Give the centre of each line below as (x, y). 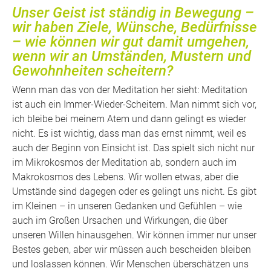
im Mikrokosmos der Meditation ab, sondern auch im (124, 163)
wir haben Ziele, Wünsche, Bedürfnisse (135, 27)
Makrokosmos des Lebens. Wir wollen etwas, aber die (125, 177)
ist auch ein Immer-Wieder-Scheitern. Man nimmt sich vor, (134, 105)
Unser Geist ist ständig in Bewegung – (133, 12)
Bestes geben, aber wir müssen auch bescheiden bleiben (132, 250)
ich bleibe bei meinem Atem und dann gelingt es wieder (129, 119)
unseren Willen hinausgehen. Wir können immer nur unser (134, 235)
